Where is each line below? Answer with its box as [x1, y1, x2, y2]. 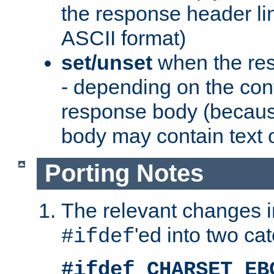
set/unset [61, 51, 152, 75]
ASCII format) [61, 26, 186, 50]
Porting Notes [44, 160, 204, 187]
